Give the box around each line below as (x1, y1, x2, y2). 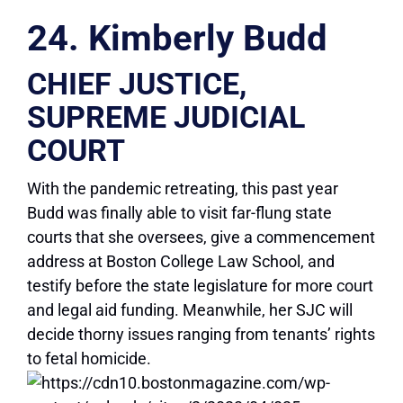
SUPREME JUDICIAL (27, 99, 305, 136)
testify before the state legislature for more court (27, 276, 373, 296)
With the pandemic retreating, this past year (27, 179, 338, 199)
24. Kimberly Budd (27, 17, 327, 60)
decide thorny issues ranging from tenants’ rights (27, 325, 375, 345)
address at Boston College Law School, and (27, 252, 335, 272)
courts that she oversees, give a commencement (27, 228, 375, 247)
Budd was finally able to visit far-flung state (27, 203, 332, 223)
